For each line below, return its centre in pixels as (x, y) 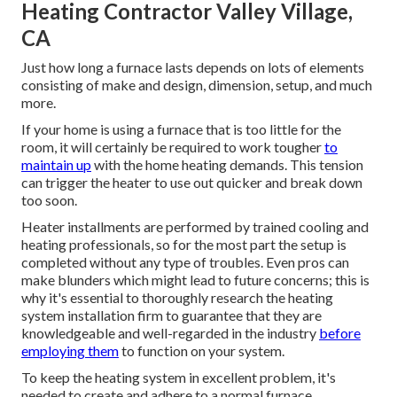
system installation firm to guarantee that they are (171, 315)
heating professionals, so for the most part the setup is (184, 245)
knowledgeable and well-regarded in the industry (170, 333)
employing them (70, 351)
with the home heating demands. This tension (227, 165)
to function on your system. (202, 351)
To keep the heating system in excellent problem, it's (179, 378)
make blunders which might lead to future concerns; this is (195, 280)
